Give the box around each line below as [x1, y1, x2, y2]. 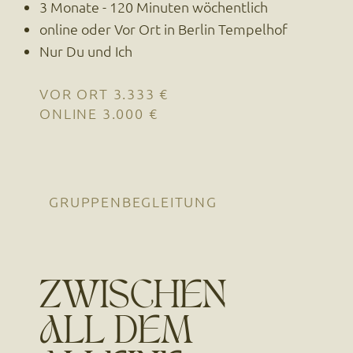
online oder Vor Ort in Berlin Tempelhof [39, 19, 288, 38]
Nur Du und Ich [39, 41, 132, 60]
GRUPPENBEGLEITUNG [49, 191, 217, 210]
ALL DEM [39, 321, 194, 349]
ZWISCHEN [39, 285, 227, 314]
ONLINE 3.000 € [39, 104, 158, 123]
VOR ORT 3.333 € [39, 84, 169, 103]
